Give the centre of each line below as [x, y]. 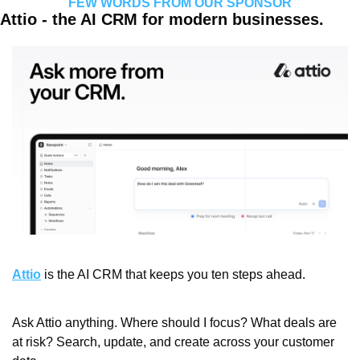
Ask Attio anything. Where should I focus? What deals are [174, 323]
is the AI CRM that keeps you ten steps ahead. [173, 275]
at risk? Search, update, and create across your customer [173, 342]
